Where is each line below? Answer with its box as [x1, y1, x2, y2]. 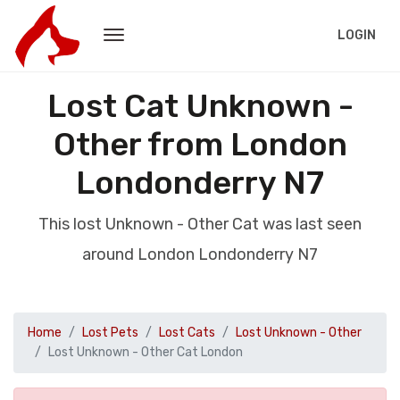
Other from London [53, 125, 347, 163]
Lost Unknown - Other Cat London [48, 345, 243, 360]
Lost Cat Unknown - [46, 87, 354, 125]
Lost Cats [159, 325, 215, 340]
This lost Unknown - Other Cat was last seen [38, 214, 362, 234]
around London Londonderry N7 [82, 245, 318, 264]
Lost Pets [82, 325, 138, 340]
